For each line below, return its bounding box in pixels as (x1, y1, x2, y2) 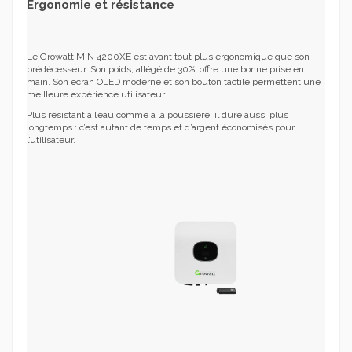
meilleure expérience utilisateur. (27, 89, 167, 101)
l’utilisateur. (27, 134, 75, 145)
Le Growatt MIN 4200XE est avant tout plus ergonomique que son (27, 51, 310, 63)
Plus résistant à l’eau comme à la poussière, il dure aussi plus (27, 108, 288, 120)
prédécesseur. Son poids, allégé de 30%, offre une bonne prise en (27, 64, 304, 75)
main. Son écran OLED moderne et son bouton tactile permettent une (27, 76, 321, 88)
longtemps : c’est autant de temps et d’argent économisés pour (27, 121, 295, 133)
